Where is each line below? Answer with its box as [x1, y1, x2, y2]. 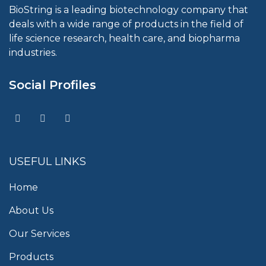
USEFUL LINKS [9, 154, 86, 168]
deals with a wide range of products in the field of [9, 18, 243, 30]
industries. [9, 46, 57, 58]
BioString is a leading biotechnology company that [9, 4, 248, 15]
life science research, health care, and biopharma [9, 32, 240, 44]
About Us [9, 204, 53, 216]
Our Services [9, 227, 69, 239]
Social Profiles [9, 77, 96, 92]
